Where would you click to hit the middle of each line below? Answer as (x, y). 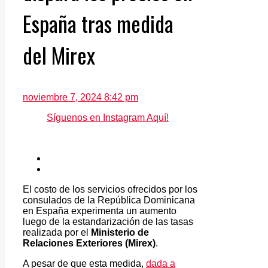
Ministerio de (120, 232)
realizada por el (57, 232)
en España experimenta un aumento (100, 211)
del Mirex (59, 54)
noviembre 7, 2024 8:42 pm (80, 97)
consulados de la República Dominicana (109, 200)
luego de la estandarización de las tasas (108, 221)
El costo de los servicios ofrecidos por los (110, 189)
